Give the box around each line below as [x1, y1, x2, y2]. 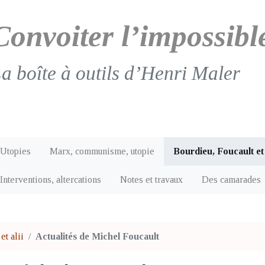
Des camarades [202, 174, 261, 185]
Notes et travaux [120, 174, 183, 185]
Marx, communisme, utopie [50, 146, 154, 156]
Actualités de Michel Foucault [35, 231, 159, 241]
